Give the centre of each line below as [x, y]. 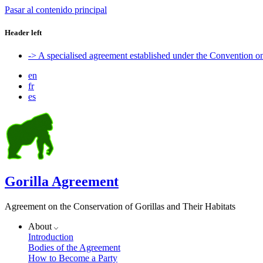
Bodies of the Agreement [74, 248]
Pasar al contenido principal [56, 10]
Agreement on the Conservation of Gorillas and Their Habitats [120, 207]
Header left [23, 33]
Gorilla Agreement [62, 182]
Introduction [51, 237]
